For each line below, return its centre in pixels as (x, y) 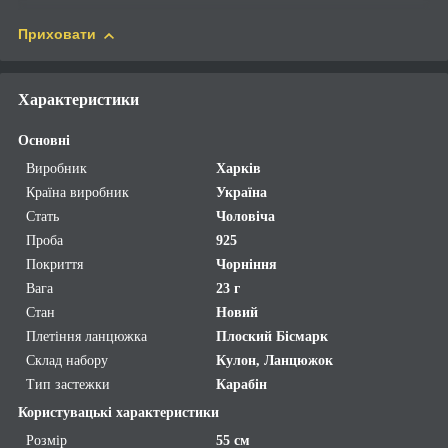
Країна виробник (77, 193)
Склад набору (67, 361)
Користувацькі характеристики (118, 413)
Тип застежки (68, 385)
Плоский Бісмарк (272, 337)
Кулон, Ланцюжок (275, 361)
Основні (44, 141)
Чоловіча (246, 217)
